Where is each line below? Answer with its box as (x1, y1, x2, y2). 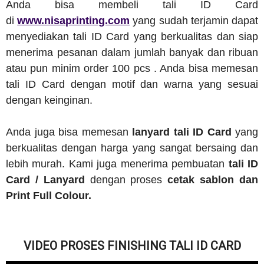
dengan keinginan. (6, 94, 93, 107)
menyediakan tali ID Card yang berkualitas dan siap (6, 31, 258, 43)
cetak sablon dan (167, 174, 259, 186)
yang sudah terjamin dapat (133, 15, 259, 27)
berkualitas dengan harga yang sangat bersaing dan (6, 142, 258, 154)
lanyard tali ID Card (132, 126, 235, 138)
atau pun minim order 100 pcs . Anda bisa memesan (6, 62, 258, 75)
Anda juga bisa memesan (6, 126, 132, 138)
